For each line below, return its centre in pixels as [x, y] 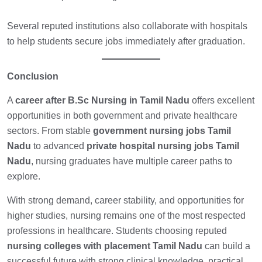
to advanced [59, 146]
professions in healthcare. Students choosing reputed [117, 231]
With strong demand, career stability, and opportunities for [125, 201]
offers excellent [222, 101]
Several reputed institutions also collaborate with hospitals [127, 26]
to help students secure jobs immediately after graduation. [126, 42]
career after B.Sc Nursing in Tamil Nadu [102, 101]
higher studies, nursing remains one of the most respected [126, 216]
